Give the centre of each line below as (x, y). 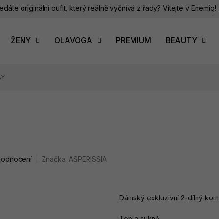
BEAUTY (181, 40)
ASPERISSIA (88, 159)
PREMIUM (133, 40)
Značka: (55, 159)
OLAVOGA (73, 40)
